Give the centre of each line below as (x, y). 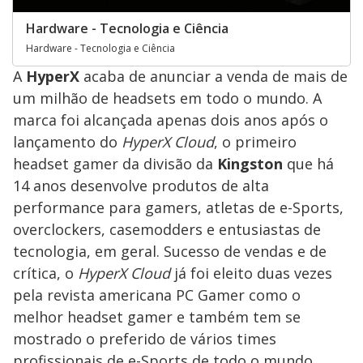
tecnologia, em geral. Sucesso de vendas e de (170, 251)
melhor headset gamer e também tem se (157, 316)
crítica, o (45, 273)
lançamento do (67, 141)
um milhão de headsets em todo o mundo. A (167, 98)
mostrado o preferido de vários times (145, 338)
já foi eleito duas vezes (251, 273)
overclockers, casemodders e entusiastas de (167, 229)
